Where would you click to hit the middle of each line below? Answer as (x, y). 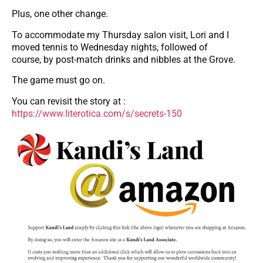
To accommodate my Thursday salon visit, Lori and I (120, 35)
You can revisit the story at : (69, 101)
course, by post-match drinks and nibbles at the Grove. (124, 59)
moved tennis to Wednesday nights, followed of (110, 47)
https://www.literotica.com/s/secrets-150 (97, 113)
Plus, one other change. (60, 14)
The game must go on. (58, 80)
